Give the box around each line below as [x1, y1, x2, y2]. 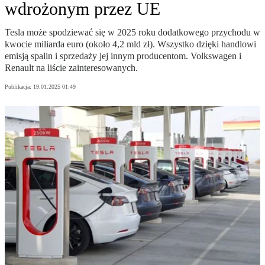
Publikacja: [5, 83, 33, 91]
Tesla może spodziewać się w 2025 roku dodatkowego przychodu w [5, 27, 260, 38]
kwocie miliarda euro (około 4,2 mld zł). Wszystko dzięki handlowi [5, 39, 256, 50]
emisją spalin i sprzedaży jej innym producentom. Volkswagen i [5, 51, 241, 62]
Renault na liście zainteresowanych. [5, 63, 138, 73]
